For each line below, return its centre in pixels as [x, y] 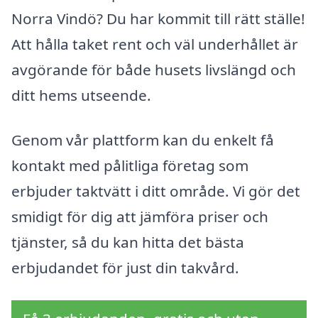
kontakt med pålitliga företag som [130, 166]
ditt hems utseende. [81, 95]
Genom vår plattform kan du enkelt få [143, 140]
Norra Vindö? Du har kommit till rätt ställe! [158, 18]
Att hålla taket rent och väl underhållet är [155, 44]
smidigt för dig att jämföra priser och [140, 217]
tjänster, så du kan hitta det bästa [128, 242]
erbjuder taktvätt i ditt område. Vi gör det [156, 191]
